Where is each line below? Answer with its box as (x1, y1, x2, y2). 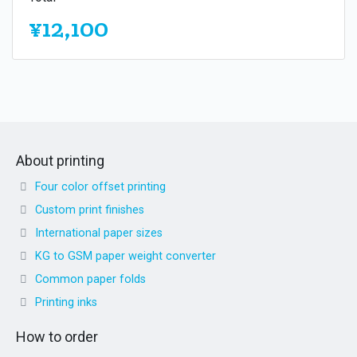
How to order (16, 328, 98, 345)
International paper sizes (35, 226, 163, 240)
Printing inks (35, 295, 97, 309)
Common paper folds (35, 272, 146, 286)
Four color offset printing (35, 179, 166, 194)
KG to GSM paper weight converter (35, 249, 216, 263)
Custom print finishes (35, 202, 144, 217)
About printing (16, 151, 104, 169)
